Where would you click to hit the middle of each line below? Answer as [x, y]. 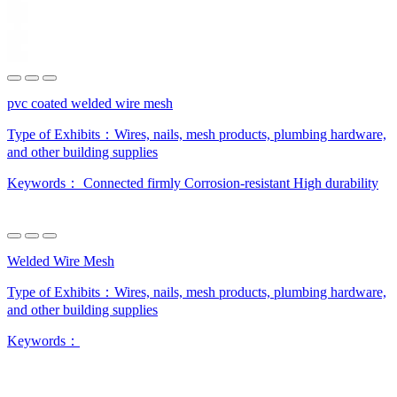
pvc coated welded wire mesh [90, 103]
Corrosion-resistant [237, 183]
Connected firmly [132, 183]
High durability [336, 183]
